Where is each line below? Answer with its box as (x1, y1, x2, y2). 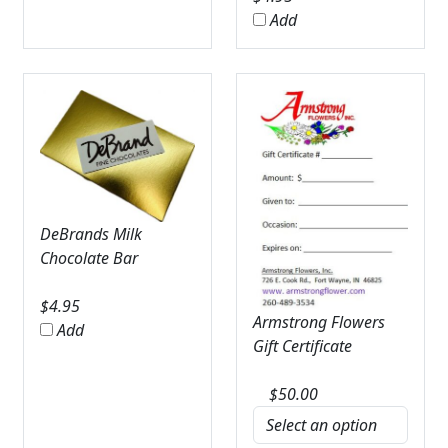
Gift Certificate (253, 335, 352, 358)
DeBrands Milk (39, 223, 142, 246)
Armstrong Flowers (253, 311, 385, 334)
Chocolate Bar (39, 247, 138, 270)
